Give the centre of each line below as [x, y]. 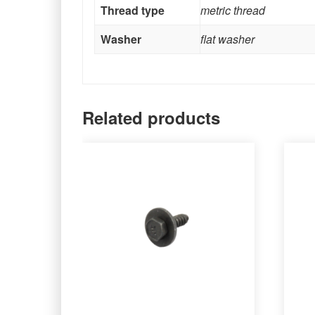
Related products [151, 117]
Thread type [133, 10]
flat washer [227, 39]
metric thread [233, 10]
